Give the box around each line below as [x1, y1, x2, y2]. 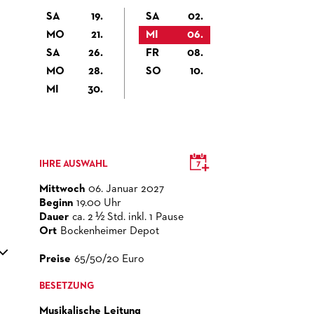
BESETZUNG [39, 281, 94, 291]
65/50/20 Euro [74, 254, 144, 265]
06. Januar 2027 [88, 184, 164, 195]
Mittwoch [39, 184, 85, 195]
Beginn [39, 198, 73, 209]
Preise [39, 254, 71, 265]
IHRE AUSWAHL [39, 159, 108, 169]
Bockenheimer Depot [60, 226, 159, 237]
